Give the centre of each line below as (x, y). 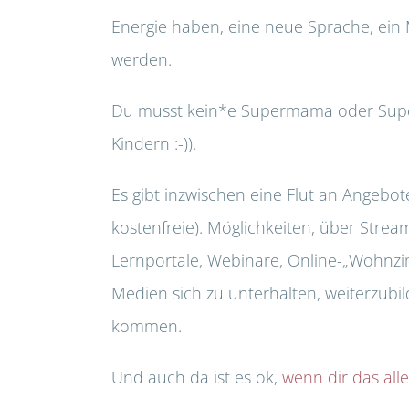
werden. (142, 60)
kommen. (147, 326)
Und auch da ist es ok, (197, 378)
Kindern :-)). (154, 144)
